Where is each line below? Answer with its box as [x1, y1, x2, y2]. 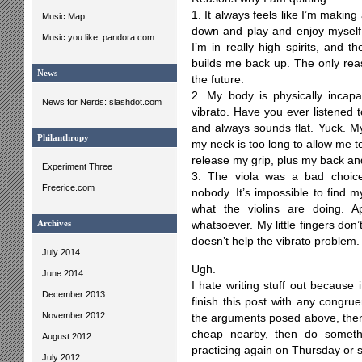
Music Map [42, 11, 85, 21]
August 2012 [42, 331, 91, 341]
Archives [37, 219, 71, 228]
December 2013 [42, 289, 105, 299]
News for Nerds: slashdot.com [42, 97, 162, 107]
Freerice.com [42, 183, 95, 192]
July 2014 [42, 247, 80, 257]
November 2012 [42, 310, 105, 320]
